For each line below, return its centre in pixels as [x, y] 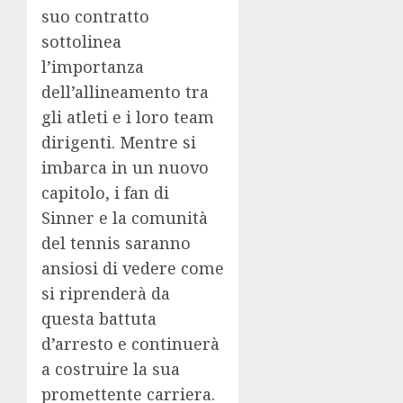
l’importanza [93, 67]
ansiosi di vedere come [133, 269]
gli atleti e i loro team [128, 117]
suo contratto [95, 17]
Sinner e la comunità [125, 218]
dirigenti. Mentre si [119, 143]
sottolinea [81, 42]
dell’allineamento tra [125, 92]
